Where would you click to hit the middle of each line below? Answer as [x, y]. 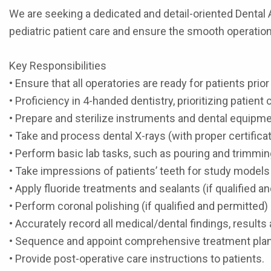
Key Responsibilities [58, 66]
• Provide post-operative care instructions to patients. [137, 259]
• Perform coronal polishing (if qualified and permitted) [139, 206]
